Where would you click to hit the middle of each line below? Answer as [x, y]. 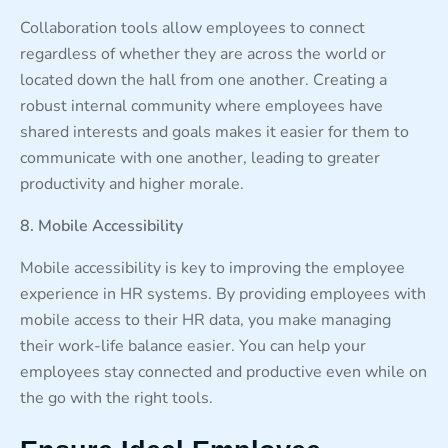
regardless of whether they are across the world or [203, 53]
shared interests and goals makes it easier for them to [214, 131]
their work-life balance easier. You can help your [193, 345]
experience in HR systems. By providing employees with [223, 293]
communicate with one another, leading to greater [200, 157]
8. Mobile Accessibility [101, 225]
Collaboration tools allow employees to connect [192, 27]
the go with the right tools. [116, 397]
